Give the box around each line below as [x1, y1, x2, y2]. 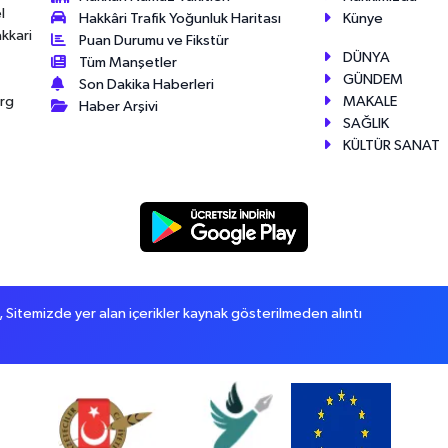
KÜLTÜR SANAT [343, 137, 441, 153]
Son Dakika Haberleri [79, 76, 215, 92]
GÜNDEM [343, 71, 404, 87]
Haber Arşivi [79, 98, 159, 114]
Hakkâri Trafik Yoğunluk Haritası [79, 10, 282, 26]
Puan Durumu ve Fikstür [79, 32, 230, 48]
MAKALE [343, 93, 398, 109]
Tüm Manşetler [79, 54, 178, 70]
